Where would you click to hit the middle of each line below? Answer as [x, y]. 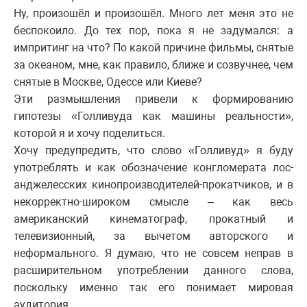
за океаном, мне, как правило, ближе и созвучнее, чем [153, 65]
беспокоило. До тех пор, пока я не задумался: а [153, 31]
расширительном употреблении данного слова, [153, 271]
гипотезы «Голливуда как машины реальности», [153, 116]
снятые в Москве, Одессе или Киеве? [108, 82]
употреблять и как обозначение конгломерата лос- [153, 168]
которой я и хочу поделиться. [89, 134]
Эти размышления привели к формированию [153, 99]
